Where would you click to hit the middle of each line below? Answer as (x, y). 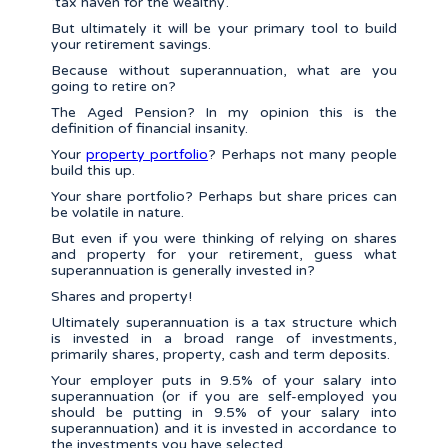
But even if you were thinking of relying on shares (224, 239)
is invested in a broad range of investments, (224, 339)
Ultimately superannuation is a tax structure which (224, 323)
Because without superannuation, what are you (224, 71)
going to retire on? (114, 87)
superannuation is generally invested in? (183, 271)
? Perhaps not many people (302, 155)
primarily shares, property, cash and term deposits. (221, 355)
